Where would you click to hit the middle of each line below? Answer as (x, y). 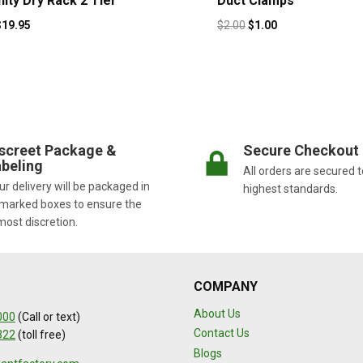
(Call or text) (48, 317)
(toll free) (41, 335)
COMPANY (226, 287)
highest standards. (290, 189)
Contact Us (222, 333)
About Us (217, 313)
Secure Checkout (301, 151)
